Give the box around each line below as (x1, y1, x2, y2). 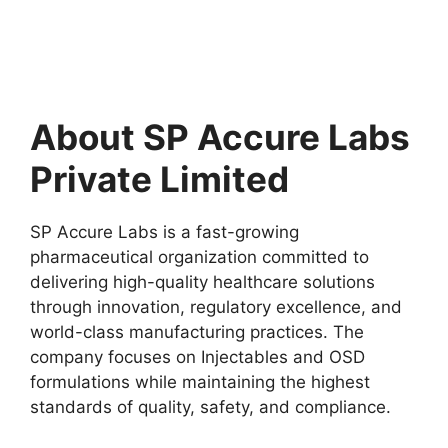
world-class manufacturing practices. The (30, 321, 364, 342)
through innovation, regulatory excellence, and (30, 296, 402, 317)
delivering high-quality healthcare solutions (30, 271, 375, 292)
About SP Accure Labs (30, 115, 410, 158)
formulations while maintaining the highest (30, 371, 370, 392)
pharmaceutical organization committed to (30, 246, 369, 267)
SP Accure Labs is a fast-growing (30, 221, 299, 242)
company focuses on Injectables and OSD (30, 346, 365, 367)
